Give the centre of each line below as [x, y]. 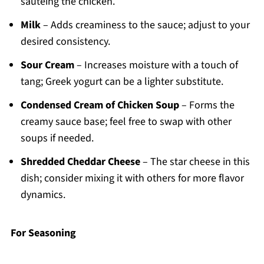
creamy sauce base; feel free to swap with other [126, 122]
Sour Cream [47, 65]
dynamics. [43, 195]
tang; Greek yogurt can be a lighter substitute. [122, 82]
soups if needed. [57, 138]
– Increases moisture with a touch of [156, 65]
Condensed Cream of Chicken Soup [100, 105]
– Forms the [207, 105]
